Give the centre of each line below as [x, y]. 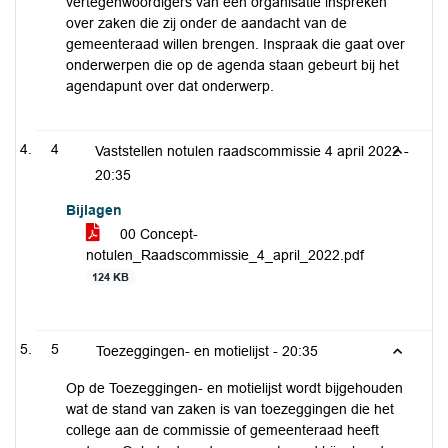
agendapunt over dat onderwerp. [170, 86]
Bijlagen [94, 210]
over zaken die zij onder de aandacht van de [206, 23]
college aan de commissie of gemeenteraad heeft [222, 430]
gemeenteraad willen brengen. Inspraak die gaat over [235, 44]
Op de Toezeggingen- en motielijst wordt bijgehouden [234, 388]
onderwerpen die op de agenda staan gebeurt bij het [232, 65]
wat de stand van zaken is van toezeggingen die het [230, 409]
